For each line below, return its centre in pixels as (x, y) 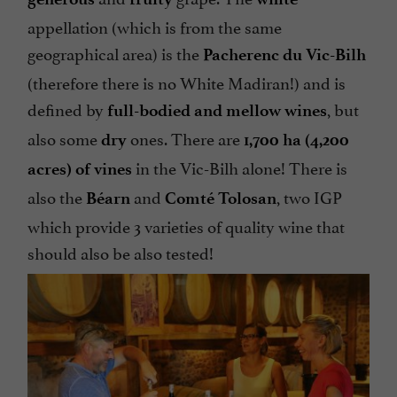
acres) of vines (82, 169)
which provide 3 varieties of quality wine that (186, 226)
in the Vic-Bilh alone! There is (241, 167)
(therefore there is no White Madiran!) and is (187, 82)
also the (57, 196)
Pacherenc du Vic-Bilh (284, 55)
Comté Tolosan (221, 198)
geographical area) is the (115, 53)
